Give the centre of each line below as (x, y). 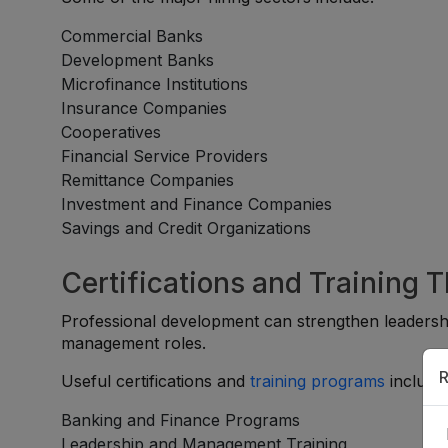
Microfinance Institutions (155, 84)
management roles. (134, 343)
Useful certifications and (156, 381)
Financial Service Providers (165, 156)
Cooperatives (111, 132)
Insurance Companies (144, 108)
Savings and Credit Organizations (186, 228)
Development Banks (138, 60)
